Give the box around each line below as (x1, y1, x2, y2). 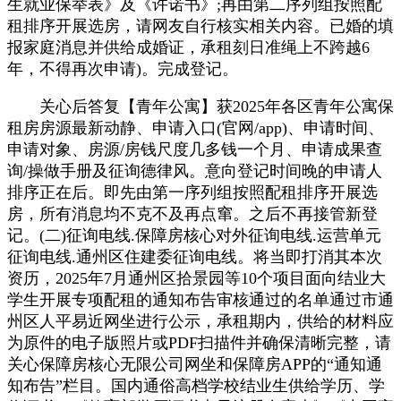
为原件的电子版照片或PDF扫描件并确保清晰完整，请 (7, 333, 391, 352)
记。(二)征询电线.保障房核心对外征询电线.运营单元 (7, 226, 381, 244)
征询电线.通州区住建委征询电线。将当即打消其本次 (7, 247, 382, 266)
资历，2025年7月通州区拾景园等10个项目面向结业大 (7, 269, 386, 287)
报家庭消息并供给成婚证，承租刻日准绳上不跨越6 (7, 38, 370, 56)
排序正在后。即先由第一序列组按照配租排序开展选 (7, 183, 378, 201)
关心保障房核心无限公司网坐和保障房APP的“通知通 (7, 354, 382, 373)
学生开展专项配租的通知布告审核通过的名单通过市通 (7, 290, 394, 309)
